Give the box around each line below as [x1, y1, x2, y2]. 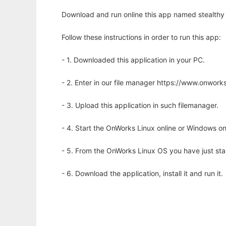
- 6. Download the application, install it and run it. [62, 169, 223, 178]
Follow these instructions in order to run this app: [62, 33, 221, 42]
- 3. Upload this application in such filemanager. [62, 101, 218, 110]
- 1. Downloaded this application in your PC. [62, 55, 205, 65]
